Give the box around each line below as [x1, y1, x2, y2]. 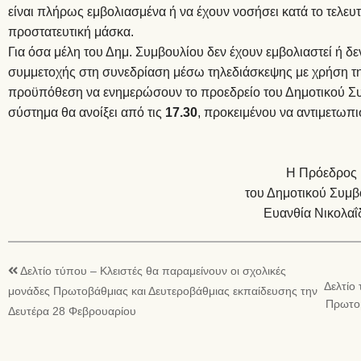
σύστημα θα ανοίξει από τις [8, 103, 165, 122]
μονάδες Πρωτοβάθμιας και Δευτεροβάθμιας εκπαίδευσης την [8, 284, 317, 299]
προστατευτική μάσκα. [8, 23, 134, 41]
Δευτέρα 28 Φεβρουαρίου [8, 304, 136, 319]
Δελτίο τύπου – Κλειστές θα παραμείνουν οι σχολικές [20, 263, 286, 279]
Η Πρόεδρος [286, 164, 357, 182]
